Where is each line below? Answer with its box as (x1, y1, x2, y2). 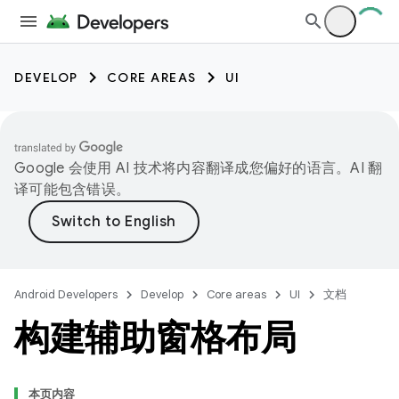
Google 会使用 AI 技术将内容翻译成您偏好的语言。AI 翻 (14, 159, 383, 177)
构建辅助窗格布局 (14, 315, 296, 360)
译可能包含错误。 (14, 181, 130, 199)
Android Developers (14, 287, 118, 302)
